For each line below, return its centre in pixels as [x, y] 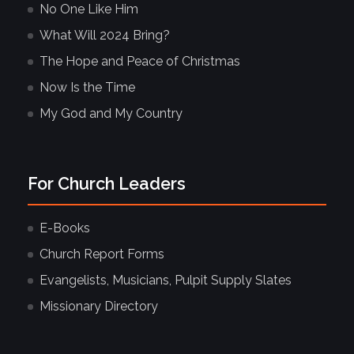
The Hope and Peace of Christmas [140, 61]
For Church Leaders [107, 183]
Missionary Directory [99, 306]
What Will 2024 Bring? [105, 35]
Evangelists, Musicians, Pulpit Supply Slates [166, 280]
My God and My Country [111, 113]
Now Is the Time [87, 87]
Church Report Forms [102, 254]
